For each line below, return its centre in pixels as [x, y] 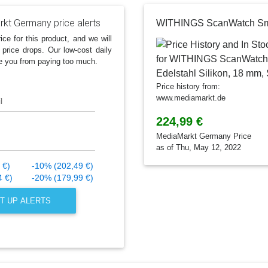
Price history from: [188, 87]
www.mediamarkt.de [191, 98]
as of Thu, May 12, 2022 [199, 148]
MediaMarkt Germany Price [204, 136]
